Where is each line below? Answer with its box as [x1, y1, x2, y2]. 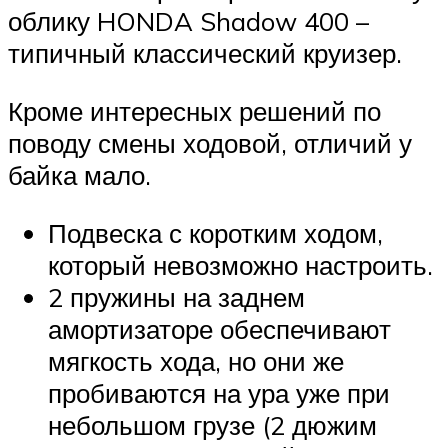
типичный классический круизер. [8, 37, 402, 70]
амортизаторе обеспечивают [48, 312, 391, 345]
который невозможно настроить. [48, 248, 433, 281]
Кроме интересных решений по [8, 95, 381, 128]
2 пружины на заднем [48, 280, 305, 313]
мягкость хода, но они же [48, 344, 344, 377]
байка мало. [8, 159, 151, 192]
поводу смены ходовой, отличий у [8, 127, 412, 160]
